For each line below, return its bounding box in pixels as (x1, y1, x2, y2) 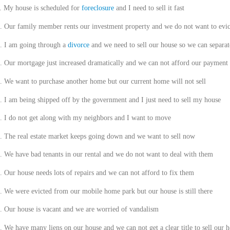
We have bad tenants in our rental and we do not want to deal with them (4, 150, 213, 159)
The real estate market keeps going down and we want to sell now (4, 132, 195, 140)
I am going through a (4, 41, 68, 49)
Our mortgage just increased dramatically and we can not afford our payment (4, 59, 228, 67)
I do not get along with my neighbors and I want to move (4, 114, 171, 122)
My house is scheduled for (3, 4, 82, 12)
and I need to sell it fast (113, 4, 184, 12)
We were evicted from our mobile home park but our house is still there (4, 187, 213, 195)
